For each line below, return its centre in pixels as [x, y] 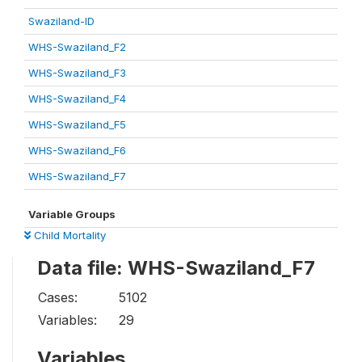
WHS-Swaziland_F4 [77, 99]
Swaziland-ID [61, 21]
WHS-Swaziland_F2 [77, 47]
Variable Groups [72, 214]
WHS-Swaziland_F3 [77, 73]
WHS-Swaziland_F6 [77, 150]
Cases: [58, 297]
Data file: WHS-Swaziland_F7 [176, 268]
